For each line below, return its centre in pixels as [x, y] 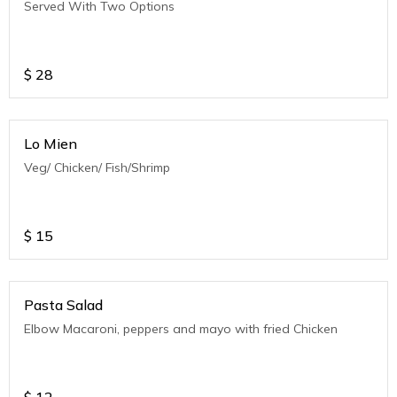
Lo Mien [51, 144]
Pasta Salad [63, 305]
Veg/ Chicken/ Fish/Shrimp [97, 167]
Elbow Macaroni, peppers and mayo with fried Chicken [181, 329]
